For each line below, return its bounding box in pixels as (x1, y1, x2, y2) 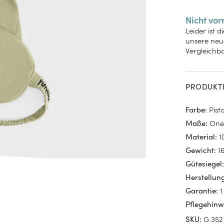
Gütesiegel (185, 161, 222, 168)
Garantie (185, 188, 216, 195)
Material (185, 134, 215, 141)
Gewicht (185, 147, 214, 154)
